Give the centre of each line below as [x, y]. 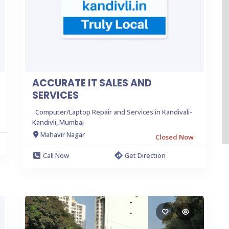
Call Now [56, 155]
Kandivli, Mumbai [58, 122]
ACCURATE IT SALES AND [92, 83]
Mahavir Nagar [63, 134]
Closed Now [175, 137]
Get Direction [145, 155]
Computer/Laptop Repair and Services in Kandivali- [114, 112]
